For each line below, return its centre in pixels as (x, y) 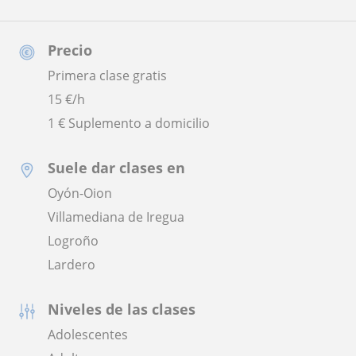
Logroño (73, 241)
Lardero (72, 265)
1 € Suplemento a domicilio (129, 124)
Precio (70, 50)
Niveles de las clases (122, 310)
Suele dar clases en (116, 168)
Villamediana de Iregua (116, 217)
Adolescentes (88, 335)
